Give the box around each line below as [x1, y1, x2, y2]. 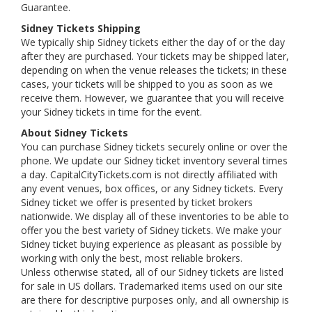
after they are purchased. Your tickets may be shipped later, [21, 49, 289, 63]
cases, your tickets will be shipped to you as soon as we [21, 77, 273, 91]
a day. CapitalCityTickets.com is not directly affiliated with [21, 168, 278, 181]
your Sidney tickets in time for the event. [21, 105, 202, 118]
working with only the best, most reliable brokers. [21, 251, 245, 265]
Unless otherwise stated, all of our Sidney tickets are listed [21, 265, 283, 279]
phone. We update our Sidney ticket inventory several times [21, 154, 288, 167]
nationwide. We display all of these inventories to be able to [21, 210, 289, 223]
